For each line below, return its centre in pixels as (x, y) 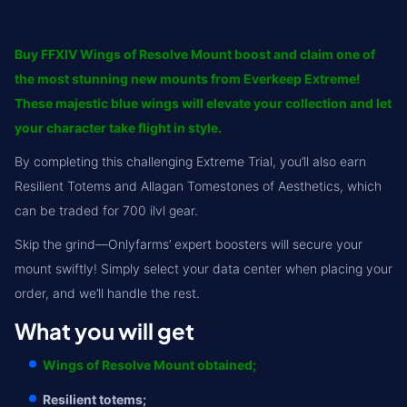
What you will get (104, 331)
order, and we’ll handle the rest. (107, 293)
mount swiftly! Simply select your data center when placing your (203, 268)
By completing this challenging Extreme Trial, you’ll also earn (190, 161)
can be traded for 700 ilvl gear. (106, 210)
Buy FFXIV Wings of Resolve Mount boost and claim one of (195, 54)
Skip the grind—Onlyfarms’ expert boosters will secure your (189, 244)
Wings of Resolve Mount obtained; (149, 365)
